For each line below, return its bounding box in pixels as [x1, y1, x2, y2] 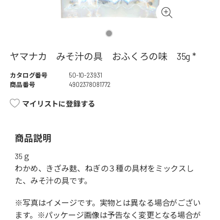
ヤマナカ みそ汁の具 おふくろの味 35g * [10, 51, 196, 62]
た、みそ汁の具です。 [15, 176, 92, 186]
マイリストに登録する [22, 99, 95, 109]
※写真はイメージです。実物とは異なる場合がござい [15, 198, 201, 208]
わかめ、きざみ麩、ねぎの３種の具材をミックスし [15, 164, 194, 173]
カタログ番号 [10, 71, 48, 80]
